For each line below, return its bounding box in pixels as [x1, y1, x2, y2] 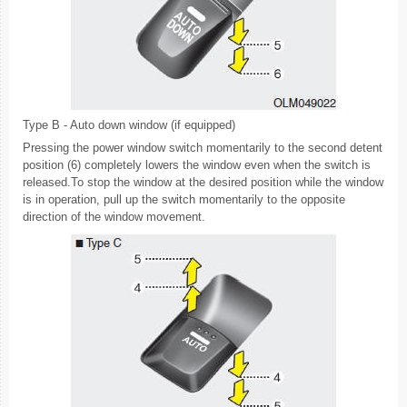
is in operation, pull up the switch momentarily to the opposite [23, 192, 345, 206]
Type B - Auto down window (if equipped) [23, 117, 235, 132]
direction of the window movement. [23, 209, 205, 223]
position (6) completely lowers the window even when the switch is [23, 157, 371, 172]
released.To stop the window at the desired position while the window [23, 174, 383, 189]
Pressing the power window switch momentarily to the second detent [23, 140, 382, 154]
